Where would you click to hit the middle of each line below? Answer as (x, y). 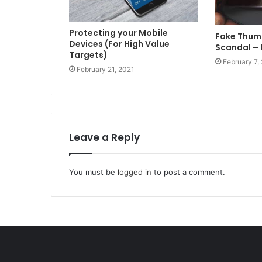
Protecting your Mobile (118, 32)
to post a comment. (188, 172)
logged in (135, 172)
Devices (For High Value (119, 44)
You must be (93, 172)
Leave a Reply (104, 138)
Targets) (88, 55)
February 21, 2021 (106, 69)
